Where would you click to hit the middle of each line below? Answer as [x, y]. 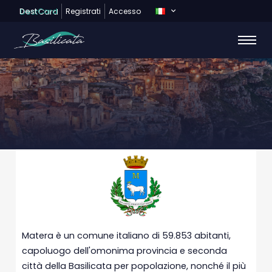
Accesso [125, 11]
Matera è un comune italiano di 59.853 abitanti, [127, 236]
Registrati [83, 11]
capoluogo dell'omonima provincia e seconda [125, 251]
